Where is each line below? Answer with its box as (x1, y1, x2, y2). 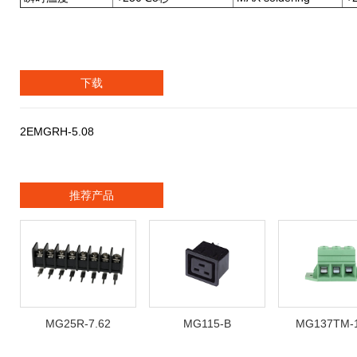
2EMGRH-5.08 (20, 125, 94, 139)
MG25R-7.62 (45, 316, 111, 330)
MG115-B (182, 316, 231, 330)
